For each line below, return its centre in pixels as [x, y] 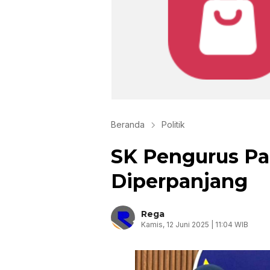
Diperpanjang [179, 181]
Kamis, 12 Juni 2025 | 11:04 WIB [195, 224]
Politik [173, 124]
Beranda [128, 124]
